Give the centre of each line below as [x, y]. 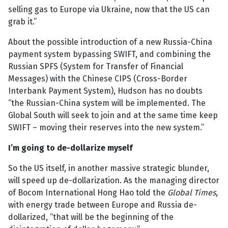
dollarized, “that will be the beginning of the [91, 217]
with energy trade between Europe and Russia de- [103, 205]
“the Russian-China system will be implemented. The [107, 103]
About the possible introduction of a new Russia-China [110, 42]
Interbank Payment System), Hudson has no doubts [105, 91]
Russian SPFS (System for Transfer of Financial [96, 67]
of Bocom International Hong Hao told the [88, 193]
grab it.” [22, 22]
